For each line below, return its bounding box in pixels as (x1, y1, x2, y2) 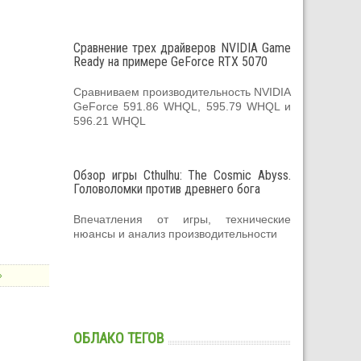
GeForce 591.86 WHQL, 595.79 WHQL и (73, 99, 291, 113)
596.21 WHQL (73, 114, 146, 127)
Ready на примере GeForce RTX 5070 (73, 53, 268, 69)
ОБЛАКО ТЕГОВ (73, 329, 164, 346)
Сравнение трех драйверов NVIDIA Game (73, 39, 291, 56)
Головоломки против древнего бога (73, 180, 260, 197)
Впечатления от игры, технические (73, 212, 291, 226)
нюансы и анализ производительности (73, 226, 277, 240)
